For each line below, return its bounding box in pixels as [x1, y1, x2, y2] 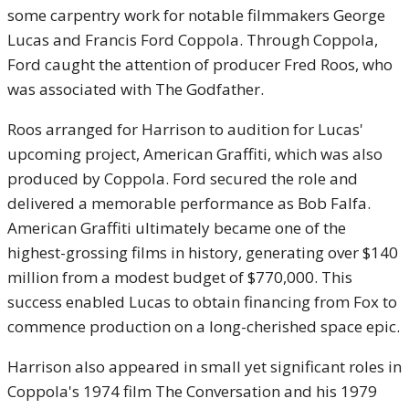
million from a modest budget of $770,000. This [7, 267, 352, 288]
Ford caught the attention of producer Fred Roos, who [7, 54, 393, 75]
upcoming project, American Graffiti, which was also [7, 143, 383, 164]
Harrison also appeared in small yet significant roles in [7, 356, 402, 377]
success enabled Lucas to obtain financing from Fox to [7, 291, 397, 312]
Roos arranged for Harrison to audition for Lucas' [7, 119, 363, 140]
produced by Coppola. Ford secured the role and [7, 168, 358, 189]
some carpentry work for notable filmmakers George [7, 5, 385, 26]
